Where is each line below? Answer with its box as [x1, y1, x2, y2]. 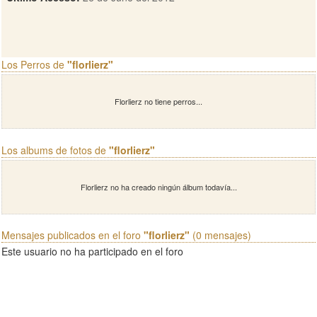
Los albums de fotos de [1, 143, 109, 157]
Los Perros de [1, 57, 67, 71]
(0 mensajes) [190, 228, 251, 242]
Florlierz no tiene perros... [115, 96, 202, 107]
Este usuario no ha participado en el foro [1, 244, 183, 258]
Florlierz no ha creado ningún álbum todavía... [80, 181, 237, 192]
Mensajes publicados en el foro [1, 228, 144, 242]
